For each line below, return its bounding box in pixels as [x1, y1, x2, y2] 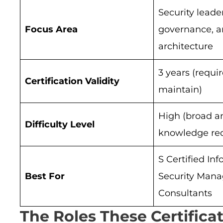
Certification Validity [25, 76, 119, 87]
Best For [25, 171, 65, 182]
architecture [158, 41, 213, 52]
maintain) [158, 84, 202, 96]
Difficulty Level [25, 119, 95, 130]
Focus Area [25, 24, 78, 35]
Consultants [158, 188, 212, 199]
